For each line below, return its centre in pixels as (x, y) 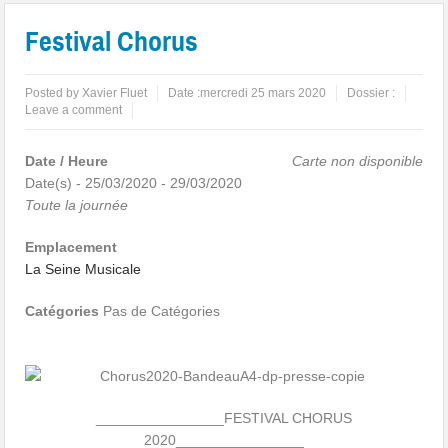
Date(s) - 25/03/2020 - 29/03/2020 (134, 183)
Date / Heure (67, 161)
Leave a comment (74, 110)
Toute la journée (77, 205)
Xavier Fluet (115, 93)
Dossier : (371, 93)
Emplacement (71, 247)
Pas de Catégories (160, 311)
